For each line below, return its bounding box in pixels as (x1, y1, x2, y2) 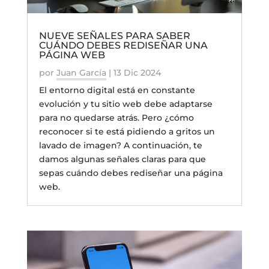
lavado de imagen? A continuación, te (38, 140, 202, 151)
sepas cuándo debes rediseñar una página (38, 168, 223, 179)
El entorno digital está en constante (38, 85, 195, 96)
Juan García (56, 67, 106, 79)
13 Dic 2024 (113, 67, 161, 79)
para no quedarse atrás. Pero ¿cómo (38, 112, 194, 124)
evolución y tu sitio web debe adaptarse (38, 98, 213, 110)
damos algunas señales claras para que (38, 154, 206, 165)
